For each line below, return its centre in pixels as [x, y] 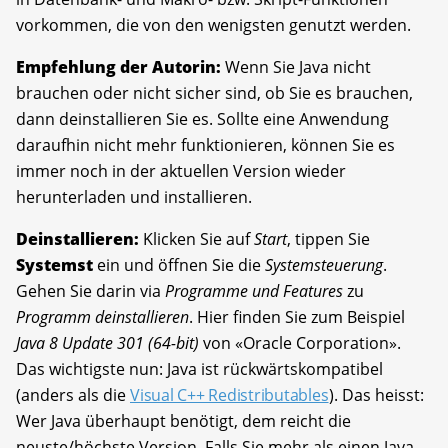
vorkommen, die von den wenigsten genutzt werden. [213, 24]
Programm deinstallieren [102, 316]
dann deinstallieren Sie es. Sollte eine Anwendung [202, 118]
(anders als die [73, 394]
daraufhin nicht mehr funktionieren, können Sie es [205, 144]
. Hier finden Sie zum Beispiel [297, 316]
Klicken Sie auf [196, 238]
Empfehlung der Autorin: [118, 66]
